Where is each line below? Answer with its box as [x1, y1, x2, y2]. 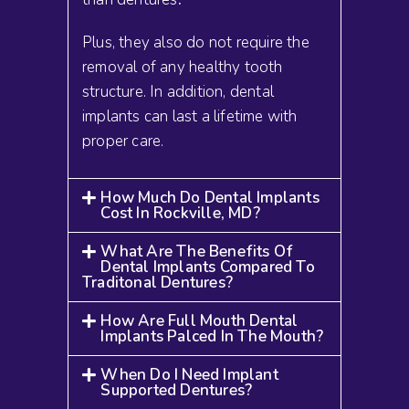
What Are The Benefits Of [100, 240, 294, 262]
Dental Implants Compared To [100, 256, 315, 278]
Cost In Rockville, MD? [100, 202, 260, 224]
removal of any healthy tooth [82, 56, 283, 78]
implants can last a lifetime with [82, 105, 298, 127]
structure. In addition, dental [82, 80, 274, 102]
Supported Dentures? [100, 379, 253, 401]
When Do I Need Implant [100, 363, 278, 385]
